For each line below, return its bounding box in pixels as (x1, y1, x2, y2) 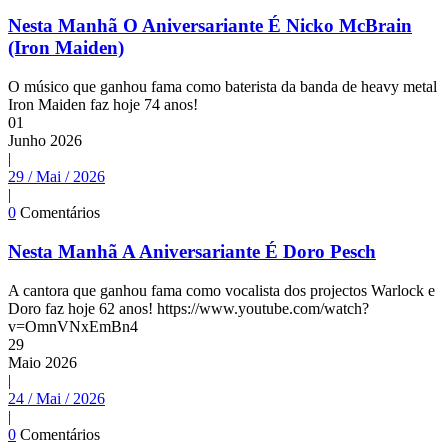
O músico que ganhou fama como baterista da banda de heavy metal (8, 78, 437, 96)
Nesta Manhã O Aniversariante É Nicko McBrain (8, 15, 412, 37)
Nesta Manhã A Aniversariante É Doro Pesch (8, 240, 376, 262)
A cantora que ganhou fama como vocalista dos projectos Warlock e (8, 281, 435, 299)
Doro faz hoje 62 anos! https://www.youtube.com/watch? (8, 299, 369, 317)
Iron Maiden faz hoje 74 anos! (8, 96, 198, 114)
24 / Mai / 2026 (8, 389, 105, 407)
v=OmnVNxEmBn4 (8, 317, 138, 335)
